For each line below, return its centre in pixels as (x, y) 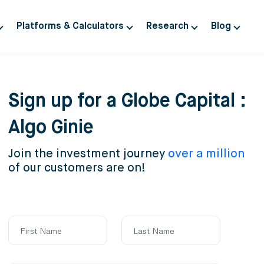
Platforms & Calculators (70, 26)
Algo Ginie (51, 128)
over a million (206, 154)
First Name (41, 231)
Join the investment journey (88, 154)
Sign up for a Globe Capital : (127, 101)
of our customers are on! (77, 168)
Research (167, 26)
